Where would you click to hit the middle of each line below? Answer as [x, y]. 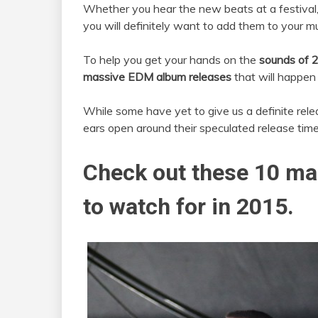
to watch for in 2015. [188, 206]
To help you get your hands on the [171, 60]
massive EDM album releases [159, 77]
